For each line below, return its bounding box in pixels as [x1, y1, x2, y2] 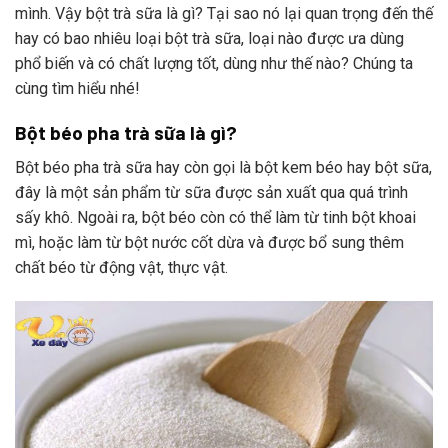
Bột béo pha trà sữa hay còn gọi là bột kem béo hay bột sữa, [15, 157, 432, 177]
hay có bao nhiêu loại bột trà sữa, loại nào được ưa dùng [15, 28, 404, 48]
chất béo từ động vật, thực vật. [15, 257, 228, 277]
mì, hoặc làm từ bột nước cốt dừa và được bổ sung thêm [15, 232, 404, 252]
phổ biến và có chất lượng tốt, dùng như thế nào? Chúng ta [15, 53, 413, 73]
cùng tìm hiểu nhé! [15, 78, 140, 98]
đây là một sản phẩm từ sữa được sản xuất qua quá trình [15, 182, 408, 202]
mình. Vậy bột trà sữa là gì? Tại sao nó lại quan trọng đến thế [15, 3, 433, 23]
